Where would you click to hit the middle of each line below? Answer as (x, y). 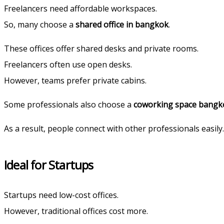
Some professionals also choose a (69, 104)
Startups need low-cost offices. (61, 195)
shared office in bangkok (122, 24)
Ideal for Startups (49, 164)
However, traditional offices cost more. (76, 211)
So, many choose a (40, 24)
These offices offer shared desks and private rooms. (101, 48)
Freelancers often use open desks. (68, 64)
